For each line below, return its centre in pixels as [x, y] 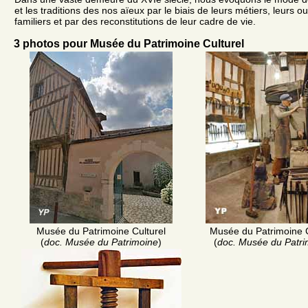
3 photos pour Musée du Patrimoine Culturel [129, 43]
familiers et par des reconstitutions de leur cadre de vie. [135, 21]
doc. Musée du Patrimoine [101, 242]
